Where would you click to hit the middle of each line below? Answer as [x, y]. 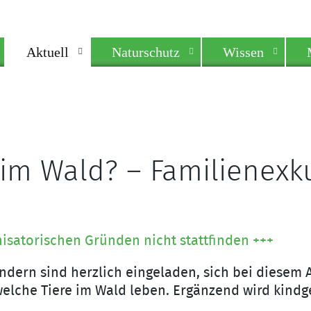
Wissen [243, 52]
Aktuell [48, 52]
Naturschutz [146, 52]
